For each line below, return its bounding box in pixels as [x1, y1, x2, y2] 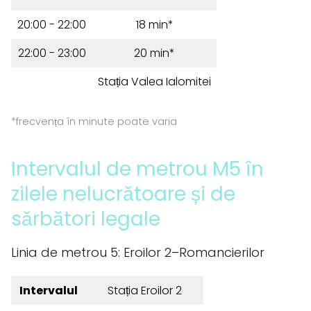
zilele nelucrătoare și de [11, 180, 235, 208]
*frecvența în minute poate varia [11, 115, 177, 128]
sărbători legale [11, 205, 160, 233]
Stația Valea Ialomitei [98, 74, 211, 90]
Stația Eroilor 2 [107, 283, 182, 299]
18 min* [135, 17, 174, 33]
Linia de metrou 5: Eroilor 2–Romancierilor [11, 244, 264, 261]
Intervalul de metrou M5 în [11, 155, 264, 183]
